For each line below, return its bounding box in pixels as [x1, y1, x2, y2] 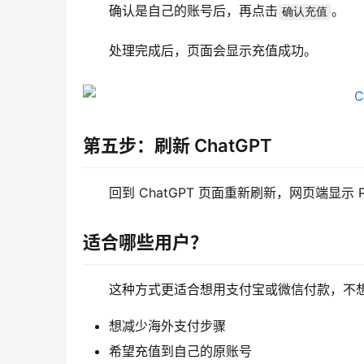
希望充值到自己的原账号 [109, 343, 252, 360]
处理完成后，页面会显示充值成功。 [109, 42, 317, 59]
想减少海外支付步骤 [109, 318, 226, 335]
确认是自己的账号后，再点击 [109, 2, 278, 19]
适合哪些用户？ [83, 232, 208, 253]
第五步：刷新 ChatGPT [83, 135, 272, 157]
